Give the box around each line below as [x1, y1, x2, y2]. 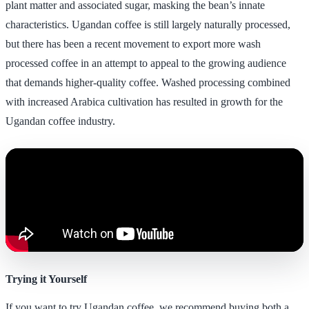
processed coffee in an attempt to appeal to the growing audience [6, 57, 286, 69]
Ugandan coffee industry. [6, 114, 115, 127]
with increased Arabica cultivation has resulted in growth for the [6, 95, 283, 108]
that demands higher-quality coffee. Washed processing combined [6, 76, 290, 88]
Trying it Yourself [6, 272, 87, 285]
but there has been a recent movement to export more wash [6, 37, 261, 50]
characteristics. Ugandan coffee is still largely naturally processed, [6, 18, 290, 30]
